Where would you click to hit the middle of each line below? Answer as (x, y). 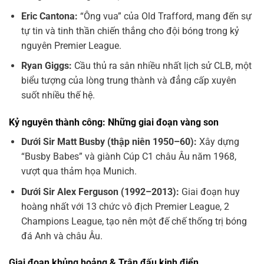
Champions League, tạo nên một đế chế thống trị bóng (134, 221)
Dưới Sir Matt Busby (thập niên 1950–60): (109, 142)
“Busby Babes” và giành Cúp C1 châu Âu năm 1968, (128, 157)
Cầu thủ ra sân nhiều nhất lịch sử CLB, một (161, 66)
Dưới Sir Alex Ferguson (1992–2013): (100, 192)
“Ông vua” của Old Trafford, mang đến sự (164, 16)
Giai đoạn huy (209, 192)
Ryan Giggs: (46, 66)
